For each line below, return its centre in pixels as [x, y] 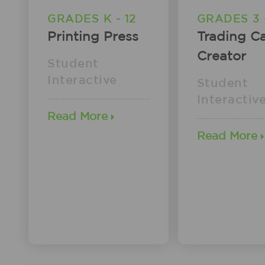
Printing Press [93, 36]
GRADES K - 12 [92, 19]
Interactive [82, 80]
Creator [221, 56]
